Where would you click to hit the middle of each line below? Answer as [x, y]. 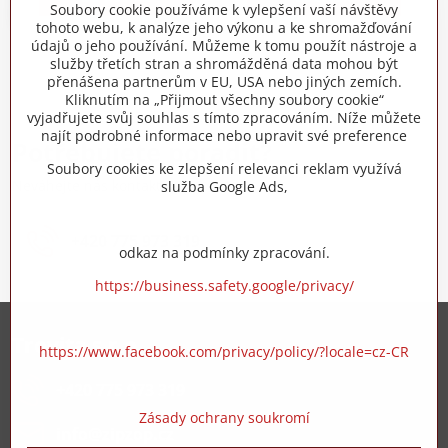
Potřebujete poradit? [142, 152]
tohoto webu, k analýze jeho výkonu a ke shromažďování [224, 27]
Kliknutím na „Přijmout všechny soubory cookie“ [224, 99]
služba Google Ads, [224, 186]
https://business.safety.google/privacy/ [224, 285]
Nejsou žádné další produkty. [224, 59]
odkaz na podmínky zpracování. [224, 252]
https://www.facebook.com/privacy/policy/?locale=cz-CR [224, 351]
